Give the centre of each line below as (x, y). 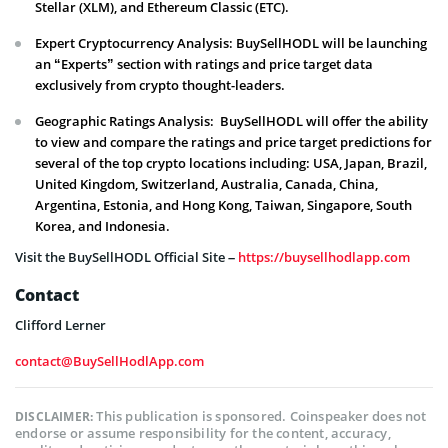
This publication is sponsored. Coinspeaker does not (261, 416)
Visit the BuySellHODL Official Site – (126, 257)
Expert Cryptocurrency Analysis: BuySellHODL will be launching (231, 43)
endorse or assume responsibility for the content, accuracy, (203, 433)
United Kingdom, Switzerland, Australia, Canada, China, (206, 184)
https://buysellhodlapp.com (324, 257)
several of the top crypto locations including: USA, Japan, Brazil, (231, 163)
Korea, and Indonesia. (102, 226)
